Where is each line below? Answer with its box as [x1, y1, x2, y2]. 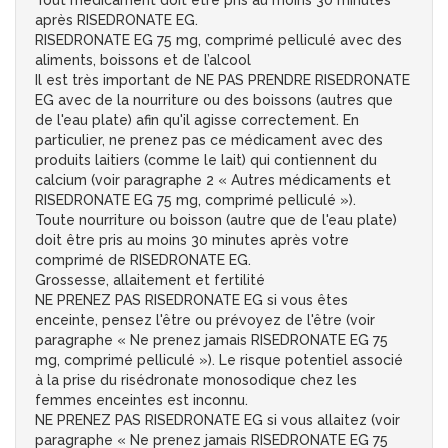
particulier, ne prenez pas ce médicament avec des [35, 132, 383, 149]
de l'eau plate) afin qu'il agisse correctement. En [35, 112, 359, 129]
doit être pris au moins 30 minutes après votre [35, 232, 349, 249]
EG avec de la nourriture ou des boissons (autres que [35, 92, 393, 109]
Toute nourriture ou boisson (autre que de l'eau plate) [35, 212, 397, 229]
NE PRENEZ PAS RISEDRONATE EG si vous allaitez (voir [35, 412, 400, 429]
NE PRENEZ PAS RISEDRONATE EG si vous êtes [35, 292, 348, 309]
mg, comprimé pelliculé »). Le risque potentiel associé [35, 352, 403, 369]
